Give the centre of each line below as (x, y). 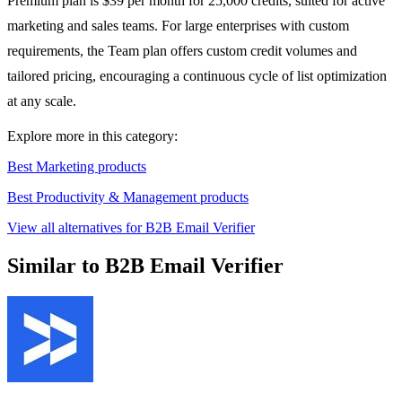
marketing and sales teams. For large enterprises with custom (178, 26)
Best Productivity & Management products (128, 197)
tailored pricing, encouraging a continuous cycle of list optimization (197, 76)
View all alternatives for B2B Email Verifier (131, 228)
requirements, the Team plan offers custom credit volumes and (182, 51)
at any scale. (42, 101)
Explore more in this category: (92, 136)
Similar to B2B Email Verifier (145, 266)
